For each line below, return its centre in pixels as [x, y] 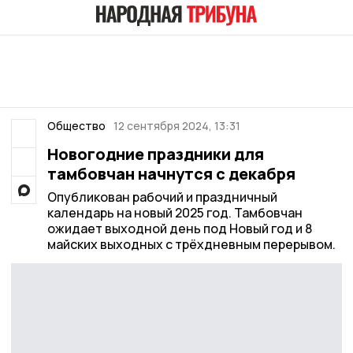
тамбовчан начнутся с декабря [171, 174]
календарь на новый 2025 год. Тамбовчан [175, 213]
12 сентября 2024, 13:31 [177, 126]
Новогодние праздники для [155, 154]
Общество [76, 126]
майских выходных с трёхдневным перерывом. [191, 244]
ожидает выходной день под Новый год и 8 [179, 229]
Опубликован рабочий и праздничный [162, 197]
